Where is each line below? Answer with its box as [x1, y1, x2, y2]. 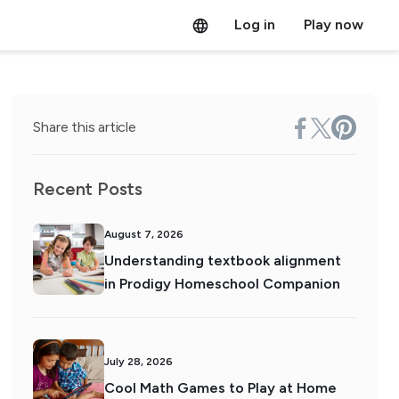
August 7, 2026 [104, 228, 184, 240]
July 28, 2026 [104, 355, 174, 368]
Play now [304, 16, 363, 33]
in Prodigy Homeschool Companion [104, 275, 341, 292]
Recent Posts [33, 178, 142, 199]
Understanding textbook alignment [104, 252, 342, 269]
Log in [234, 16, 275, 33]
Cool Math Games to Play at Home [104, 379, 338, 396]
